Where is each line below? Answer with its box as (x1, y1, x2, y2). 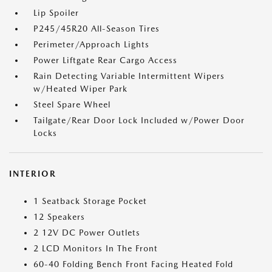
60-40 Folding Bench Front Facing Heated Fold (33, 259, 233, 269)
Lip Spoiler (33, 8, 79, 18)
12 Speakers (33, 212, 85, 222)
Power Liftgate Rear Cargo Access (33, 55, 177, 65)
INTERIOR (9, 169, 56, 178)
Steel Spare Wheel (33, 100, 110, 109)
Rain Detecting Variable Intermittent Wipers (33, 71, 225, 81)
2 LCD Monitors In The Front (33, 243, 158, 253)
